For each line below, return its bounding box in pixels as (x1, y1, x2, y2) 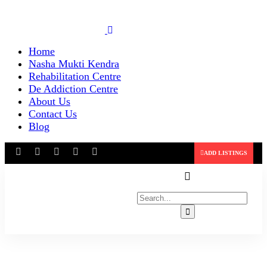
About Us (29, 95, 70, 107)
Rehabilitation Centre (29, 70, 121, 82)
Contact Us (29, 108, 77, 120)
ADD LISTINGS (203, 150, 247, 156)
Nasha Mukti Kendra (29, 58, 119, 70)
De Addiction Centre (29, 83, 118, 95)
